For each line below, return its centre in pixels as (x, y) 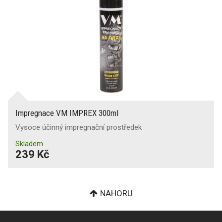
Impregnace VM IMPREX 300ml (67, 113)
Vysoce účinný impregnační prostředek (79, 127)
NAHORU (116, 193)
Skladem (29, 144)
